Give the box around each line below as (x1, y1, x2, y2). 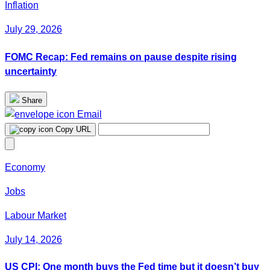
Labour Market (5, 210, 66, 221)
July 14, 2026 (5, 234, 62, 245)
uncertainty (5, 66, 57, 77)
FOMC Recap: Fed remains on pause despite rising (5, 51, 237, 62)
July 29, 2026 (5, 24, 62, 35)
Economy (5, 162, 45, 172)
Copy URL (55, 124, 91, 134)
